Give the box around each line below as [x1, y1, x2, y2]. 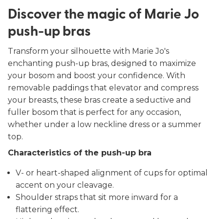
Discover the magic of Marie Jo [8, 8, 199, 22]
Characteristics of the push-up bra [8, 148, 152, 157]
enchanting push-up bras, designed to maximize [8, 59, 196, 68]
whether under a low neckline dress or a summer [8, 120, 201, 129]
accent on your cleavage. [16, 180, 114, 190]
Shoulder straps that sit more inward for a [16, 193, 178, 202]
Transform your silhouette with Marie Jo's [8, 46, 169, 56]
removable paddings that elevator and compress [8, 83, 198, 92]
